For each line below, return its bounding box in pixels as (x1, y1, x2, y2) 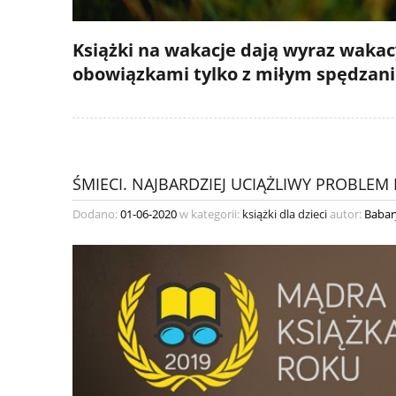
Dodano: (72, 206, 120, 223)
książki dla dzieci (242, 206, 327, 223)
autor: (327, 206, 364, 223)
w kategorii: (177, 206, 242, 223)
